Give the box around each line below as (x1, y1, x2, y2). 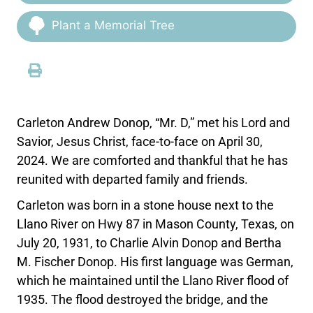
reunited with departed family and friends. (17, 172, 249, 187)
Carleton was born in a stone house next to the (17, 198, 275, 213)
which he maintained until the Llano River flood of (17, 273, 289, 289)
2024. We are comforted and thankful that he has (17, 153, 289, 168)
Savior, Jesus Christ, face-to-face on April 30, (17, 134, 263, 150)
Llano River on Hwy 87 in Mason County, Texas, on (17, 217, 295, 232)
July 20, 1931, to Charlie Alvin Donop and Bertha (17, 235, 282, 251)
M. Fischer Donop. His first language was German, (17, 254, 294, 270)
